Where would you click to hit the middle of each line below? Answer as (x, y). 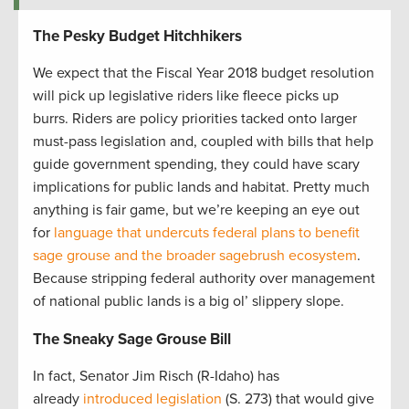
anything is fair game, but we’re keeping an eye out (196, 210)
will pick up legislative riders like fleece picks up (186, 96)
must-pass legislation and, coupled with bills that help (203, 142)
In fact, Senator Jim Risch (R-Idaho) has (156, 377)
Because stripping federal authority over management (204, 279)
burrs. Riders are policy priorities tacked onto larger (195, 119)
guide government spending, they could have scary (196, 165)
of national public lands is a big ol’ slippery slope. (189, 302)
